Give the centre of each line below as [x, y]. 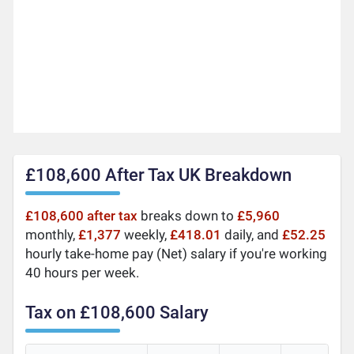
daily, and [252, 234]
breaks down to [188, 215]
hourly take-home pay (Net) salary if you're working [177, 253]
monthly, [52, 234]
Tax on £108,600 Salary [117, 312]
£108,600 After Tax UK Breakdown [159, 175]
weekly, [146, 234]
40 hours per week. [83, 272]
